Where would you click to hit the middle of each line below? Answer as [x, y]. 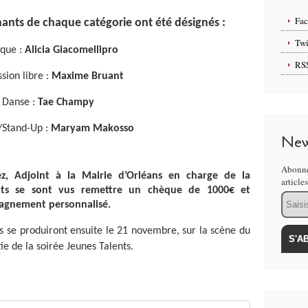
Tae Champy [66, 102]
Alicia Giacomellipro [71, 50]
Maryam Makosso [92, 129]
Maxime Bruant [88, 76]
